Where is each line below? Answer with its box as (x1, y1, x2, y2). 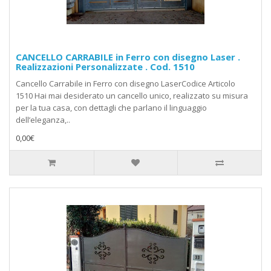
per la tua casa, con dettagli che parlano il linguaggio (16, 102, 207, 114)
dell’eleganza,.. (16, 114, 70, 126)
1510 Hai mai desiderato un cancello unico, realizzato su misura (16, 90, 248, 102)
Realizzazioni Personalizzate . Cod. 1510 (16, 60, 195, 73)
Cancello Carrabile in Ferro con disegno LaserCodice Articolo (16, 78, 235, 90)
